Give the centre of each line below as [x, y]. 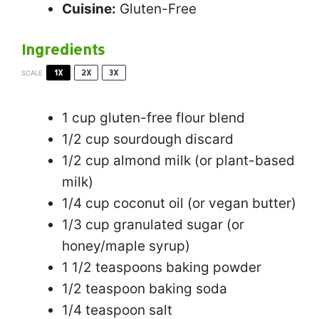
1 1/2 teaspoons [112, 267]
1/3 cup [86, 225]
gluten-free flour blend [171, 118]
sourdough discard [172, 139]
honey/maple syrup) [126, 246]
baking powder [212, 267]
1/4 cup [86, 203]
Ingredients [63, 49]
